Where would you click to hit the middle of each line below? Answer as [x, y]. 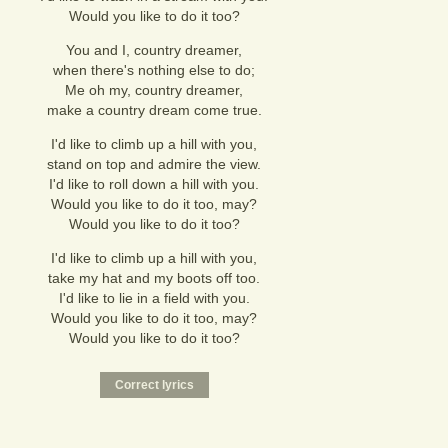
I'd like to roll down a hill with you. [154, 184]
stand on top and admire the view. [154, 164]
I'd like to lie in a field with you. [154, 298]
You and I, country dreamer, [154, 50]
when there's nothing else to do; [154, 70]
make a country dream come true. [154, 110]
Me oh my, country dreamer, [154, 90]
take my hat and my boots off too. [154, 278]
